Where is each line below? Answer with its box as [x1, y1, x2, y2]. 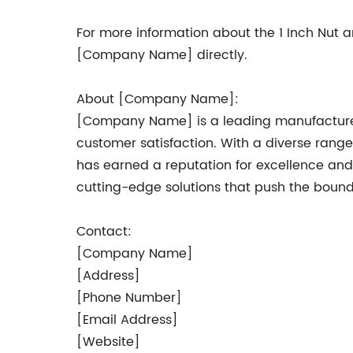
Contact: [76, 221, 132, 242]
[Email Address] [76, 310, 178, 330]
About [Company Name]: [76, 89, 239, 110]
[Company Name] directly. [76, 45, 247, 65]
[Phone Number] [76, 288, 182, 308]
